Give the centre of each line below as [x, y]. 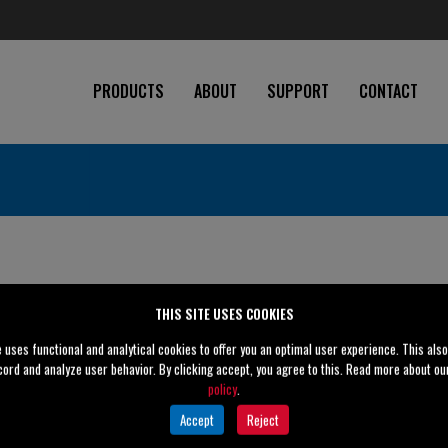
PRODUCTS [128, 91]
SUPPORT [298, 91]
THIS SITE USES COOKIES [224, 313]
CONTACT [388, 91]
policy [222, 388]
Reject [262, 418]
